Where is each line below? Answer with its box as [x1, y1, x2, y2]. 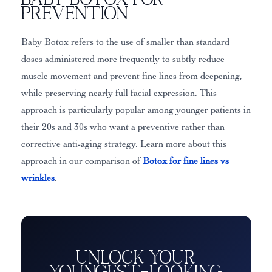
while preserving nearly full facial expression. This [21, 87, 217, 99]
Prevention [21, 2, 129, 23]
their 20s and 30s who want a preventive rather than [21, 121, 225, 133]
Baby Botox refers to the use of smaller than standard [21, 36, 229, 48]
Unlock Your [76, 246, 196, 267]
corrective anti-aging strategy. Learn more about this [21, 138, 226, 150]
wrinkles [21, 172, 55, 184]
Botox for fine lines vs [142, 155, 229, 167]
